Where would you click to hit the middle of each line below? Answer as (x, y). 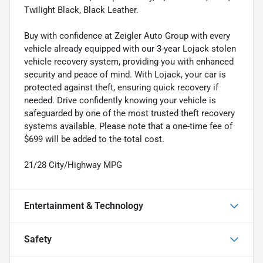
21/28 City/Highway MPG (73, 165)
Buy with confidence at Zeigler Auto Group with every (127, 36)
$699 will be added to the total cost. (94, 139)
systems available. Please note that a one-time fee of (128, 126)
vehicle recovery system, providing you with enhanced (129, 61)
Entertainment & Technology (84, 205)
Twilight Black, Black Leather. (81, 10)
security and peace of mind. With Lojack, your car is (125, 74)
